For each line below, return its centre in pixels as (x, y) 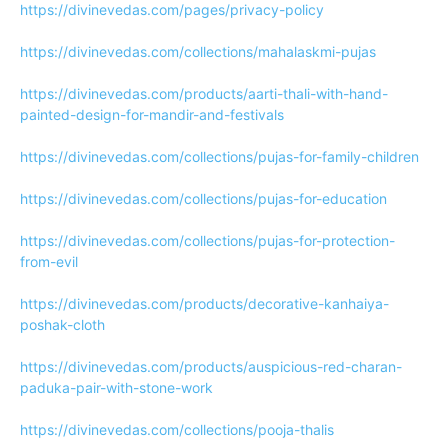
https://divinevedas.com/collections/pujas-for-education (203, 198)
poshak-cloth (62, 324)
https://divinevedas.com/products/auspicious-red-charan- (211, 366)
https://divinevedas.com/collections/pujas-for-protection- (207, 240)
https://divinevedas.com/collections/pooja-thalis (177, 429)
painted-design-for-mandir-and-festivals (152, 114)
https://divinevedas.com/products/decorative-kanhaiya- (204, 303)
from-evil (49, 261)
